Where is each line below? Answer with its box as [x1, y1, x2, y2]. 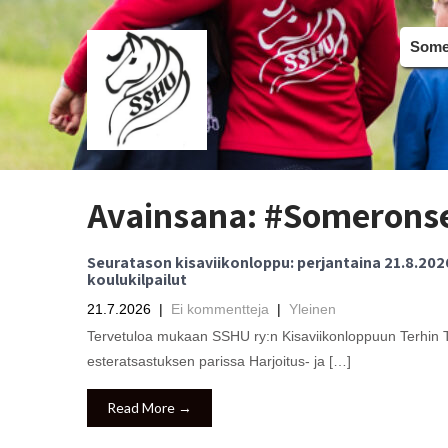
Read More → [107, 399, 192, 416]
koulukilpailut [87, 269, 187, 290]
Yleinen [289, 301, 336, 317]
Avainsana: [87, 191, 264, 238]
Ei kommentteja [171, 301, 269, 317]
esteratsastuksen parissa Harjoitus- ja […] [87, 353, 351, 369]
